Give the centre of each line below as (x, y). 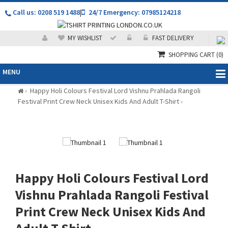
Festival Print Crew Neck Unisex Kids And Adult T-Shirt (98, 102)
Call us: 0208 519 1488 (46, 12)
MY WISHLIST (85, 38)
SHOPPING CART (192, 55)
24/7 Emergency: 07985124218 (134, 12)
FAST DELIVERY (173, 38)
